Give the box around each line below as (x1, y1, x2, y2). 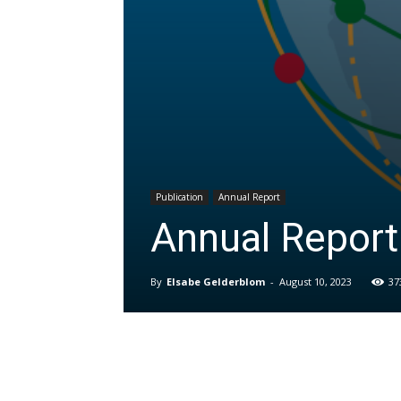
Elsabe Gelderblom (166, 274, 265, 288)
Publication (156, 190, 203, 203)
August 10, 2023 (279, 274, 352, 288)
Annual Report (218, 190, 280, 203)
